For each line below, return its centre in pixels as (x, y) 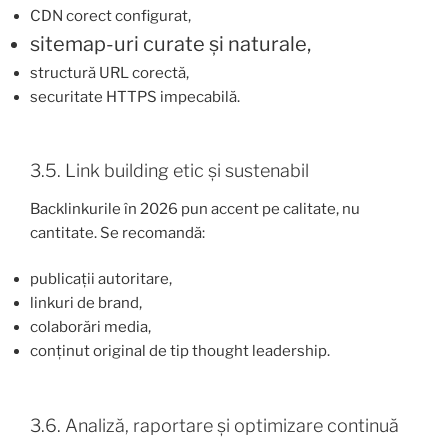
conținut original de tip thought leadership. (180, 351)
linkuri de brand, (86, 303)
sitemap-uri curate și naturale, (170, 43)
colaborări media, (90, 327)
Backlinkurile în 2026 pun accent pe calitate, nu (195, 208)
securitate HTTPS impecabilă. (135, 96)
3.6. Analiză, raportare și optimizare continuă (214, 425)
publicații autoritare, (101, 279)
